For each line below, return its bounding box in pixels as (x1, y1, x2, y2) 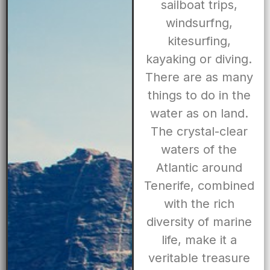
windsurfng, (165, 16, 233, 31)
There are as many (145, 70, 253, 85)
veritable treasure (148, 251, 250, 266)
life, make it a (161, 233, 237, 248)
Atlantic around (155, 160, 242, 175)
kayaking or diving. (146, 52, 253, 67)
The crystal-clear (150, 124, 248, 139)
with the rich (163, 196, 234, 212)
